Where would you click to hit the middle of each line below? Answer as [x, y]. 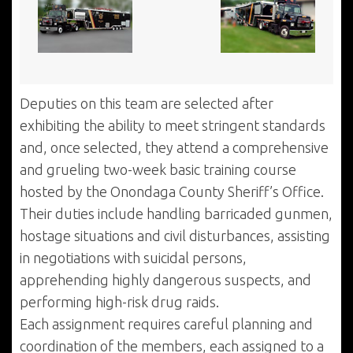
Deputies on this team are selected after [147, 103]
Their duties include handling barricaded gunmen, [176, 214]
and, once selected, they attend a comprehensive [174, 147]
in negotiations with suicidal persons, [133, 258]
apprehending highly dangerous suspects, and [165, 280]
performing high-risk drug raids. [119, 302]
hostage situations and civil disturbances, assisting [175, 236]
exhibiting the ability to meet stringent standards [173, 125]
